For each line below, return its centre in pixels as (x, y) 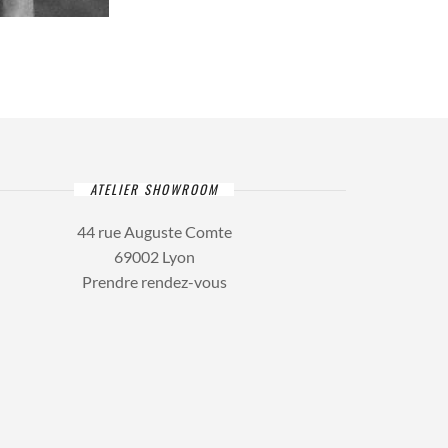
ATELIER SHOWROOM (154, 189)
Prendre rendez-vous (154, 281)
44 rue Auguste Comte (154, 231)
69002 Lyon (154, 256)
